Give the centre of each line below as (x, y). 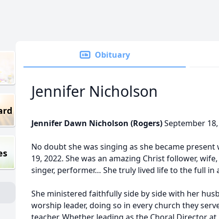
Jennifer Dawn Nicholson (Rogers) (98, 123)
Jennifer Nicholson (95, 91)
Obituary (112, 55)
